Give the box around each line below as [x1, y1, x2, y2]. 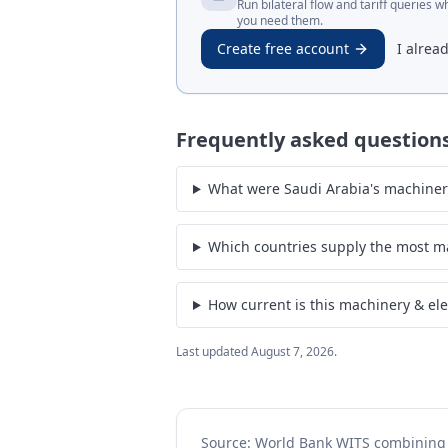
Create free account [217, 39, 349, 58]
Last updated [176, 343, 251, 360]
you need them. [237, 12, 323, 29]
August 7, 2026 [251, 343, 334, 360]
